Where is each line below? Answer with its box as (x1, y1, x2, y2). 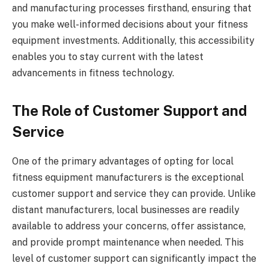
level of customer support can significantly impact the (12, 252, 256, 264)
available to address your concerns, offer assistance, (12, 220, 246, 232)
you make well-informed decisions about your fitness (12, 18, 248, 30)
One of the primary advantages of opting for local (12, 155, 234, 167)
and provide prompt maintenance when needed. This (12, 236, 244, 248)
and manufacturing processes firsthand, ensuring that (12, 2, 252, 14)
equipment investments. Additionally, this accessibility (12, 34, 255, 46)
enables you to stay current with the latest (12, 50, 204, 62)
